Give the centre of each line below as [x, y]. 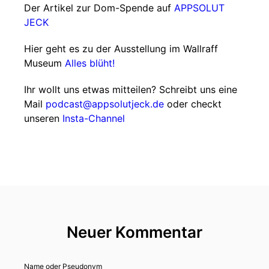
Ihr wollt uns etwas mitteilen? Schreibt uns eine [131, 89]
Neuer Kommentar [134, 232]
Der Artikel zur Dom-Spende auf [99, 8]
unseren [43, 118]
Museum [44, 63]
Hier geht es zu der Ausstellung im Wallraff [121, 49]
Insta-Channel [94, 118]
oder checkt [193, 104]
